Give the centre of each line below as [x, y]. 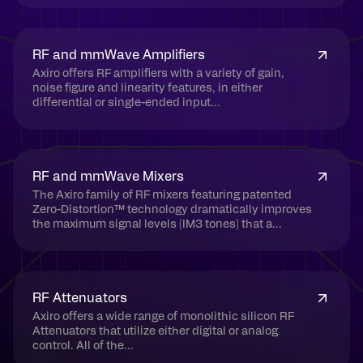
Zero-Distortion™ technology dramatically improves [172, 210]
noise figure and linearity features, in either [147, 88]
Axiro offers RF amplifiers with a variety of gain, [158, 74]
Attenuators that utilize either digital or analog [155, 331]
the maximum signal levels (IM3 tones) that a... [157, 224]
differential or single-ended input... [126, 103]
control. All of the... [83, 346]
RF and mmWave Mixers [108, 177]
